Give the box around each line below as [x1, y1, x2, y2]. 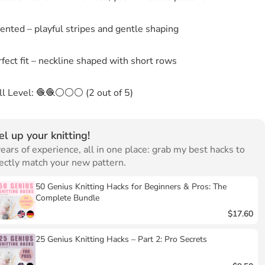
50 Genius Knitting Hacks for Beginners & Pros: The [35, 180, 227, 192]
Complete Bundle [35, 192, 100, 203]
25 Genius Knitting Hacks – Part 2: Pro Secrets [35, 233, 208, 245]
